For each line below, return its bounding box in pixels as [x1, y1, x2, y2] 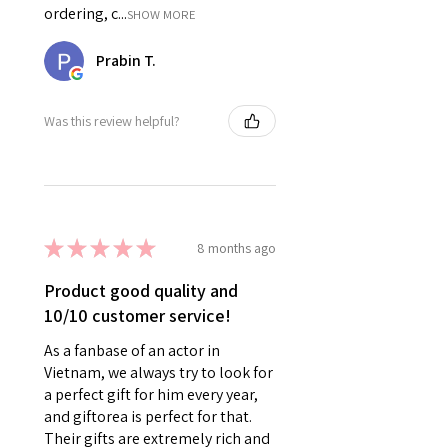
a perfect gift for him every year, [44, 384, 258, 406]
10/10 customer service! [44, 304, 231, 328]
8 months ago [197, 238, 276, 257]
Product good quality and [44, 279, 238, 303]
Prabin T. [96, 50, 156, 72]
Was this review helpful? [44, 111, 180, 130]
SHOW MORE [127, 6, 196, 24]
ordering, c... [44, 3, 127, 25]
